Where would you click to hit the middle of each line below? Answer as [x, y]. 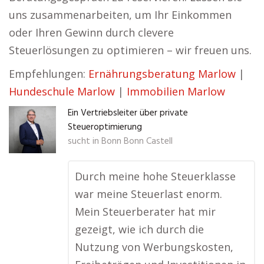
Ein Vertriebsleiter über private [128, 113]
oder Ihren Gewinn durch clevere [91, 32]
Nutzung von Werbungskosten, [154, 247]
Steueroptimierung [105, 127]
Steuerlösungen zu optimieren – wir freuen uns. [130, 50]
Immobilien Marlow [176, 91]
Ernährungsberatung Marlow [162, 74]
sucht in [83, 141]
